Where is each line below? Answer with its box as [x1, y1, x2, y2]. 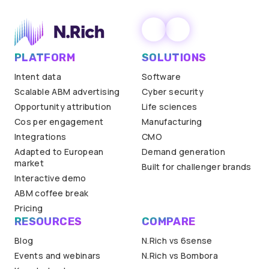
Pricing [14, 202, 43, 214]
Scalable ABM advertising [14, 86, 120, 97]
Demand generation [142, 146, 226, 157]
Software [142, 71, 181, 82]
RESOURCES [14, 215, 82, 228]
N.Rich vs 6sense [142, 235, 213, 246]
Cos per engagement [14, 116, 104, 127]
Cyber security [142, 86, 204, 97]
